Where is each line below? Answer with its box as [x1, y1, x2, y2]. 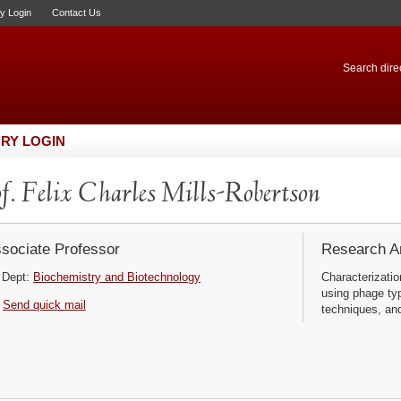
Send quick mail [3, 298, 86, 311]
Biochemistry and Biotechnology [33, 270, 200, 284]
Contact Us [52, 7, 101, 18]
